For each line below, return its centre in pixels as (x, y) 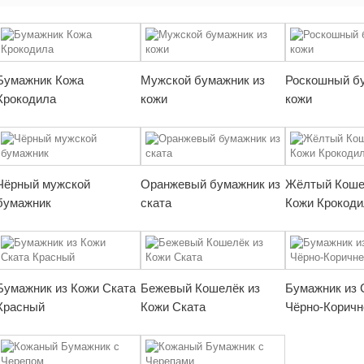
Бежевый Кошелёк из (200, 288)
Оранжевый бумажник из (210, 184)
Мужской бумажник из (203, 80)
